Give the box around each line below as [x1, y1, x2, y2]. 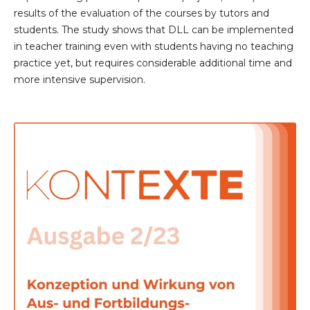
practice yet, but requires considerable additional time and [13, 57, 292, 70]
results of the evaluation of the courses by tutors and [13, 7, 269, 20]
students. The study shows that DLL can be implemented [13, 24, 293, 37]
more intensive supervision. [13, 73, 145, 86]
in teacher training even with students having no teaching [13, 40, 293, 53]
